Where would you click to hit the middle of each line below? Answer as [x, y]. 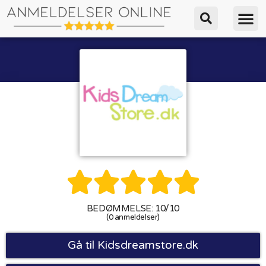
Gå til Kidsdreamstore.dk [133, 245]
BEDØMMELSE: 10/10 [133, 208]
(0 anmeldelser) [133, 217]
